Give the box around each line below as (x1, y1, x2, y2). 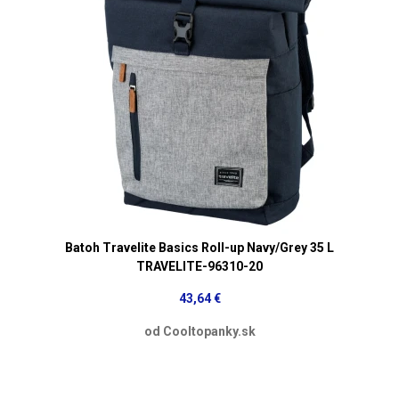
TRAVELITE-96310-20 (136, 258, 263, 273)
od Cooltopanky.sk (143, 323, 256, 338)
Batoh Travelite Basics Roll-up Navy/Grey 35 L (65, 240, 334, 255)
